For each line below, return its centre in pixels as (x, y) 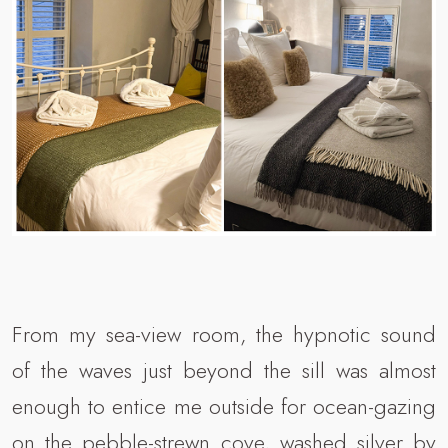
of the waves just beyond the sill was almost (224, 370)
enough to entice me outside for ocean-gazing (224, 406)
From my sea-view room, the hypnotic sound (224, 334)
